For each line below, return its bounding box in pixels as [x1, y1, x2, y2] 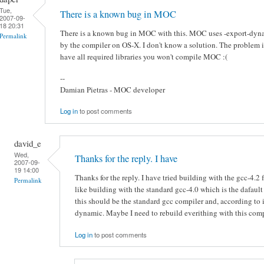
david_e [14, 137, 41, 149]
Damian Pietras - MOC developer [60, 84, 165, 95]
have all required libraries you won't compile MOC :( [60, 51, 227, 62]
